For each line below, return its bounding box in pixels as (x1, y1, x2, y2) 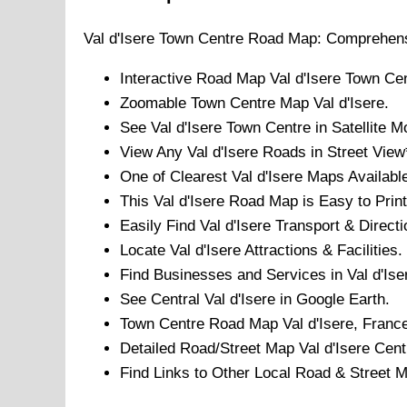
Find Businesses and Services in (120, 266, 347, 284)
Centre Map (225, 94, 313, 113)
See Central (120, 291, 204, 309)
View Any (120, 144, 187, 162)
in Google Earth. (275, 291, 390, 309)
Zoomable (120, 94, 191, 113)
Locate (120, 242, 170, 260)
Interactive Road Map (120, 70, 270, 88)
